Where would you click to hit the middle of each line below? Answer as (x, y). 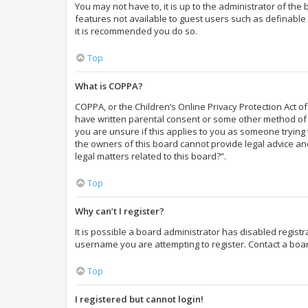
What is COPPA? (109, 86)
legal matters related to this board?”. (151, 156)
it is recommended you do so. (136, 31)
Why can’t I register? (120, 211)
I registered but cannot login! (139, 299)
